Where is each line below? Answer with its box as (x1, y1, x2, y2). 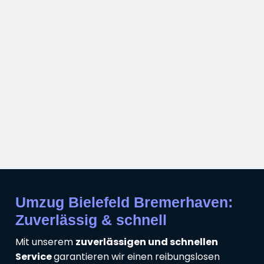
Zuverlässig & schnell (15, 212, 167, 229)
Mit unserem (15, 235, 75, 249)
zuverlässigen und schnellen (75, 235, 218, 249)
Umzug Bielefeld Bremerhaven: (15, 194, 233, 211)
